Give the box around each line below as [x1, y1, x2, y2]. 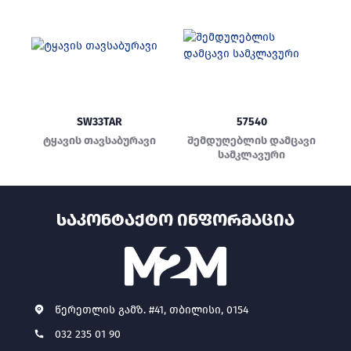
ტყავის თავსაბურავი [43, 134, 156, 147]
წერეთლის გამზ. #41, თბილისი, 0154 [55, 303, 248, 317]
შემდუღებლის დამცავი [187, 134, 316, 147]
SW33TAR [77, 115, 122, 128]
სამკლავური [218, 148, 285, 161]
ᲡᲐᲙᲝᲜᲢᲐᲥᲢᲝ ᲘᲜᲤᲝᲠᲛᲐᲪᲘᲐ [56, 209, 295, 230]
